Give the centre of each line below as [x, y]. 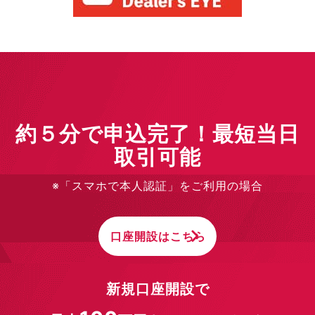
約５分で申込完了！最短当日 [157, 134]
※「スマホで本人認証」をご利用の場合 [157, 186]
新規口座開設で [157, 289]
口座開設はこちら [159, 237]
